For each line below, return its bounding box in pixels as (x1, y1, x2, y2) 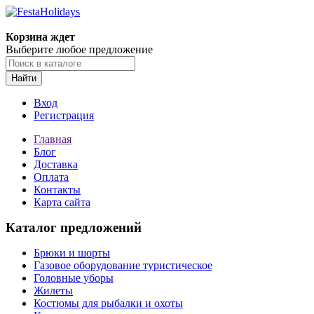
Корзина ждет (6, 31, 75, 43)
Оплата (34, 171, 69, 183)
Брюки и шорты (34, 247, 110, 259)
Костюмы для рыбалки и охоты (34, 297, 183, 309)
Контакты (34, 184, 81, 196)
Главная (34, 133, 71, 145)
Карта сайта (34, 196, 90, 208)
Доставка (34, 158, 78, 170)
